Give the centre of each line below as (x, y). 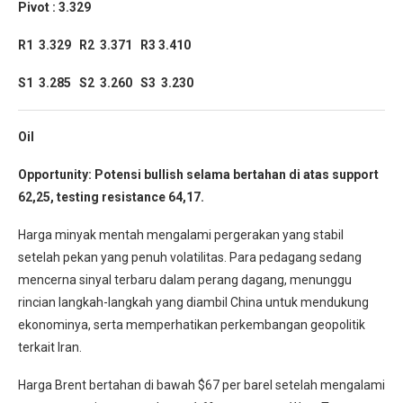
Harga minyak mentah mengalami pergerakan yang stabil (181, 234)
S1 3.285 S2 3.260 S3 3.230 (106, 82)
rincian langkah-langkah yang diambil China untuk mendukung (193, 302)
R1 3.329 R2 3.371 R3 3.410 (104, 45)
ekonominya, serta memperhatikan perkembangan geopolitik (192, 324)
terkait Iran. (50, 347)
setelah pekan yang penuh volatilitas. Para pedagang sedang (190, 257)
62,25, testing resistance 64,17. (111, 197)
